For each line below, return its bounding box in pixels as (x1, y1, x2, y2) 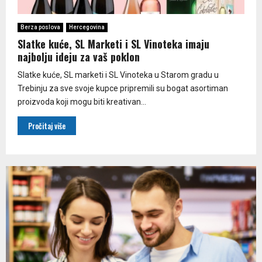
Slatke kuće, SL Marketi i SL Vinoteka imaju (18, 36, 209, 51)
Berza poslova (20, 23, 60, 30)
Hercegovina (69, 23, 105, 30)
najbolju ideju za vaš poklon (18, 49, 140, 64)
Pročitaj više (28, 119, 65, 132)
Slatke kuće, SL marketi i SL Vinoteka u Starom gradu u (18, 70, 219, 80)
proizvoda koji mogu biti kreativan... (18, 96, 146, 106)
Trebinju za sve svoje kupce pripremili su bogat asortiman (18, 83, 228, 93)
